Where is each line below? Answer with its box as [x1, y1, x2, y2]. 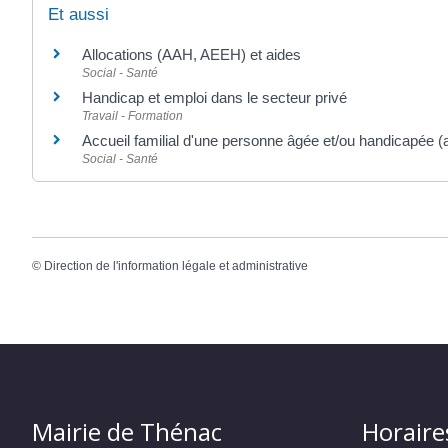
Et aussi [48, 4, 109, 24]
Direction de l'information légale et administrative [44, 259, 308, 273]
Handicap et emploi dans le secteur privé [82, 88, 347, 106]
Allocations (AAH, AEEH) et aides [82, 45, 301, 63]
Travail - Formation [82, 108, 183, 123]
